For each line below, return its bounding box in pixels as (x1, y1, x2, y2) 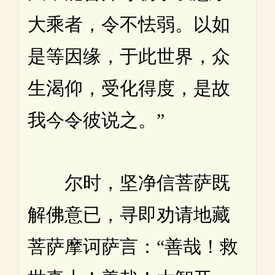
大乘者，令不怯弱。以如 (28, 14, 230, 35)
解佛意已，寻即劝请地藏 (28, 204, 230, 225)
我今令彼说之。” (28, 110, 165, 131)
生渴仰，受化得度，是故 (28, 78, 230, 99)
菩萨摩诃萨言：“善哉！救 (28, 236, 238, 257)
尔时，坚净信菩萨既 (28, 172, 230, 193)
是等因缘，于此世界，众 (28, 46, 230, 67)
